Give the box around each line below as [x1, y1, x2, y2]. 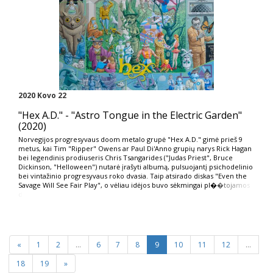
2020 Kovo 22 [18, 90, 66, 101]
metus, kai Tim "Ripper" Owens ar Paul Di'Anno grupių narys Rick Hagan [18, 143, 252, 153]
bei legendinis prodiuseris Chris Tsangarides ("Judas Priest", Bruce [18, 152, 233, 162]
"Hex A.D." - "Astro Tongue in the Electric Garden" [18, 108, 242, 122]
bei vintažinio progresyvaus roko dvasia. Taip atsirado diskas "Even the [18, 171, 247, 180]
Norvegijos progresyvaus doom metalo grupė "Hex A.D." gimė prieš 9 [18, 134, 243, 144]
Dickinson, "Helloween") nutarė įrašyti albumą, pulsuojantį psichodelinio [18, 161, 253, 171]
